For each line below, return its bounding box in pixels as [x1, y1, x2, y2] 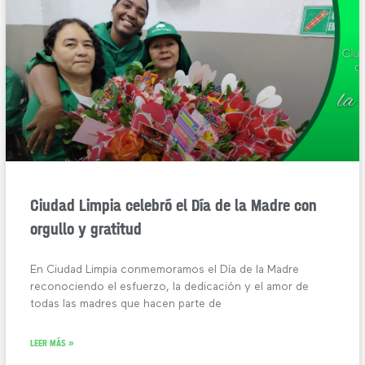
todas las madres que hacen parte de [30, 297, 222, 310]
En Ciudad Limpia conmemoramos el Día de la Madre [30, 263, 300, 275]
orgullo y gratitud [30, 218, 143, 239]
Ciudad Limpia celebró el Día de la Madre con [30, 195, 318, 215]
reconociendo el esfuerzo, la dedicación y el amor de [30, 280, 310, 292]
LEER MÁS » [30, 336, 75, 349]
